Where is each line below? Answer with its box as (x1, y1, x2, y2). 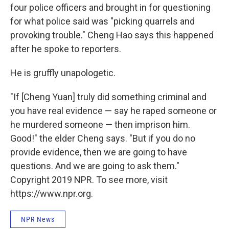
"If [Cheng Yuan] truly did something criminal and (10, 91, 207, 103)
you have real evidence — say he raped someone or (10, 105, 217, 117)
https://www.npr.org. (10, 188, 93, 199)
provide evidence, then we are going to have (10, 147, 187, 158)
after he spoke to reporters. (10, 43, 121, 55)
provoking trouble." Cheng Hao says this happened (10, 30, 214, 41)
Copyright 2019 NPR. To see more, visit (10, 174, 168, 186)
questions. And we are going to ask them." (10, 161, 179, 172)
